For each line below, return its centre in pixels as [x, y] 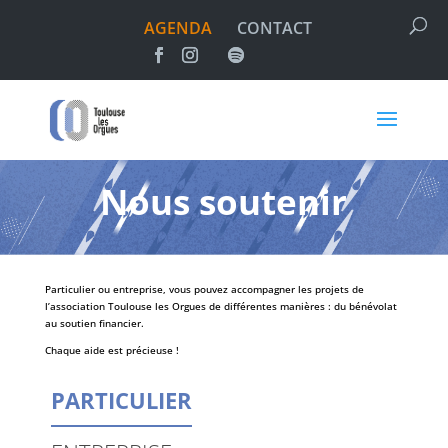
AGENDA [177, 28]
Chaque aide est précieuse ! [111, 350]
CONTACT [274, 28]
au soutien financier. [94, 323]
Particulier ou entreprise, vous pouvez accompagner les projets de [204, 289]
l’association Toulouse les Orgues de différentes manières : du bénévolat [220, 306]
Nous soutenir [224, 201]
